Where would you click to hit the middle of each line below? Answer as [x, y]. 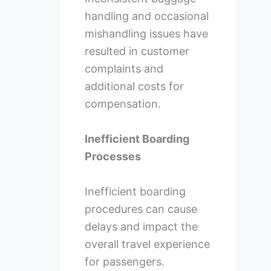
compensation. [122, 104]
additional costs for [134, 87]
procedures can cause [141, 209]
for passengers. [124, 262]
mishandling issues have [146, 34]
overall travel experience [147, 244]
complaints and [124, 69]
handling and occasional [146, 16]
